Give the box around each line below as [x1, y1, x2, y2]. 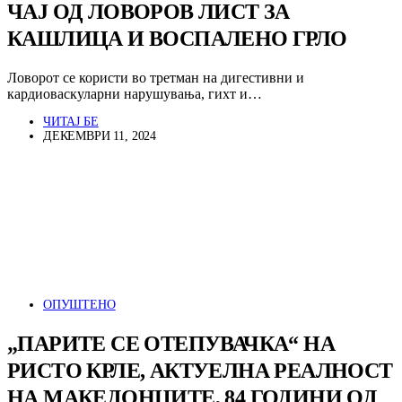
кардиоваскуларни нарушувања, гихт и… [7, 86, 262, 102]
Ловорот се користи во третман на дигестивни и [7, 70, 304, 86]
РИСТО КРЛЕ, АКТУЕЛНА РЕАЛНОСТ [7, 359, 393, 383]
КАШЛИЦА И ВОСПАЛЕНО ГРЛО [7, 27, 347, 51]
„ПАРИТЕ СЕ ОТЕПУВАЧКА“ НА [7, 332, 335, 356]
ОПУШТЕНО [43, 298, 116, 312]
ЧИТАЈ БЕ [43, 115, 99, 129]
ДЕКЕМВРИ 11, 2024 [43, 129, 157, 144]
